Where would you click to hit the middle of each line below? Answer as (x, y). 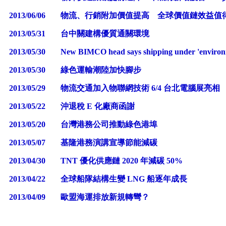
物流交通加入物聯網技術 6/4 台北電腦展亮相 (141, 88)
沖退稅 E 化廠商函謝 (98, 106)
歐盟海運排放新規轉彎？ (105, 197)
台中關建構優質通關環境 (105, 33)
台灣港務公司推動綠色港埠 (109, 124)
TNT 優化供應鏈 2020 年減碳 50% (122, 160)
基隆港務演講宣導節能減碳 (109, 142)
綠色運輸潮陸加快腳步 (101, 70)
